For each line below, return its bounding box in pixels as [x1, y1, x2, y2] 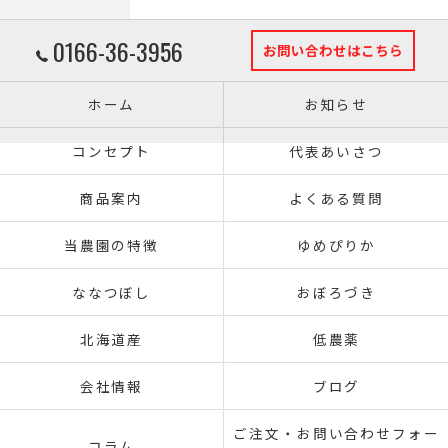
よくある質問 [288, 188, 385, 208]
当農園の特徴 [63, 235, 160, 255]
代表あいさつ [288, 141, 385, 161]
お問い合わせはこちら [263, 40, 403, 60]
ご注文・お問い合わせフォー [232, 423, 441, 443]
